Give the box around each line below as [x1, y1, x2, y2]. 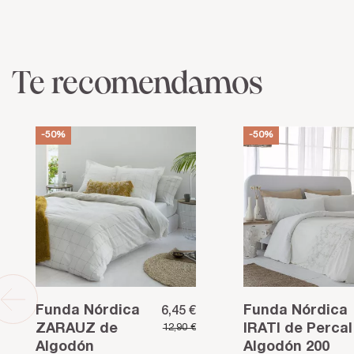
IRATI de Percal [243, 322, 352, 337]
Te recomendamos [12, 70, 263, 100]
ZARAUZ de [36, 322, 118, 337]
